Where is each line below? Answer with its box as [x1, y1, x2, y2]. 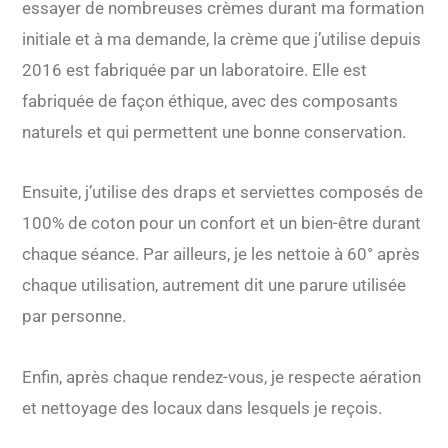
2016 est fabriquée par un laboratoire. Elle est [22, 59, 368, 80]
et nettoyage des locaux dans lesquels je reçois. [22, 398, 383, 419]
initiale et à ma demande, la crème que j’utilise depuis [22, 28, 422, 49]
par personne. [22, 306, 127, 327]
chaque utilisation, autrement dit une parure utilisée [22, 275, 407, 296]
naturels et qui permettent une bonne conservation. [22, 121, 407, 142]
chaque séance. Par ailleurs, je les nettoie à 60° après [22, 244, 421, 265]
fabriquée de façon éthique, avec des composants [22, 90, 399, 111]
